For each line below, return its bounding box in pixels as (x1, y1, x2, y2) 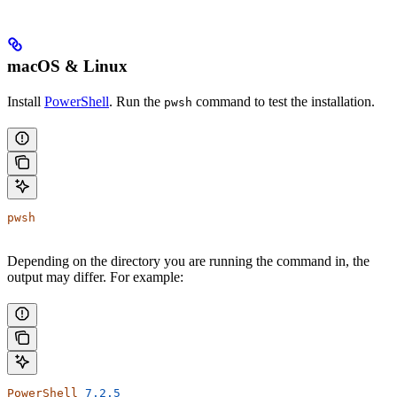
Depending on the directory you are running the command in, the (7, 253, 370, 269)
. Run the (109, 93, 164, 109)
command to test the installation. (192, 93, 375, 109)
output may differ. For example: (7, 269, 183, 284)
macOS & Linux (7, 56, 128, 75)
